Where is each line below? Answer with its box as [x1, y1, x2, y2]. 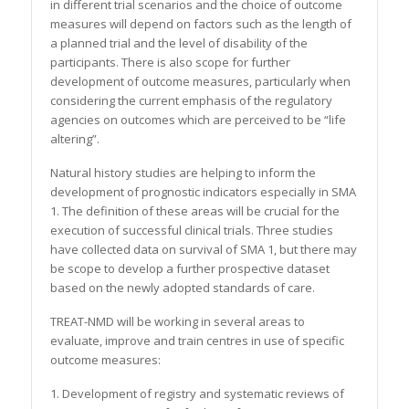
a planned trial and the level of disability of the [49, 35, 308, 52]
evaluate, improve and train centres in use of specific [49, 332, 344, 350]
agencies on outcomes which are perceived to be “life [49, 111, 346, 129]
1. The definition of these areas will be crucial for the [49, 203, 340, 220]
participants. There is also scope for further [49, 54, 290, 71]
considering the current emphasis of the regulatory [49, 92, 332, 110]
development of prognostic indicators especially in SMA [49, 184, 356, 201]
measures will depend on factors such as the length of [49, 16, 351, 33]
